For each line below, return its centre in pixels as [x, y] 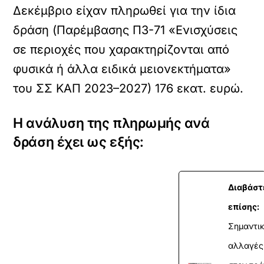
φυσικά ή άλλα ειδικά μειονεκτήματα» [122, 69]
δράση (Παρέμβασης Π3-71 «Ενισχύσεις [126, 30]
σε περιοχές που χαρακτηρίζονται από [121, 49]
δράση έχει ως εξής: [78, 142]
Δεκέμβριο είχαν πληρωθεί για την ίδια [125, 11]
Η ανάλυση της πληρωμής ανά [111, 123]
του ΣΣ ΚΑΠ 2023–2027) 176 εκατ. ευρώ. [128, 88]
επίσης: [244, 206]
